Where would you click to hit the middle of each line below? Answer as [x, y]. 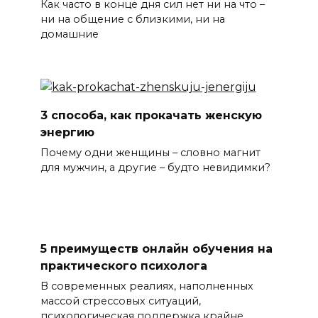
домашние [69, 34]
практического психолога [124, 265]
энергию [67, 132]
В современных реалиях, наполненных [147, 286]
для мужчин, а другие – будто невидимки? [155, 168]
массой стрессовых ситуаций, [120, 301]
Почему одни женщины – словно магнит [150, 153]
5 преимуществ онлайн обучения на [156, 248]
